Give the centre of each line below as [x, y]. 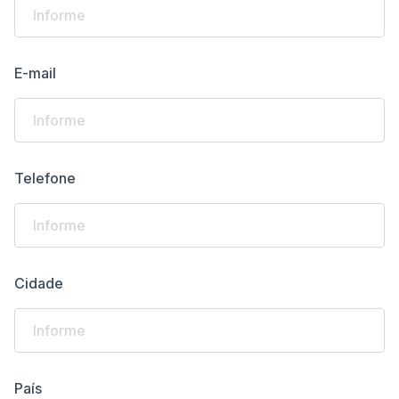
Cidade [39, 283]
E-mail [35, 73]
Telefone [45, 178]
